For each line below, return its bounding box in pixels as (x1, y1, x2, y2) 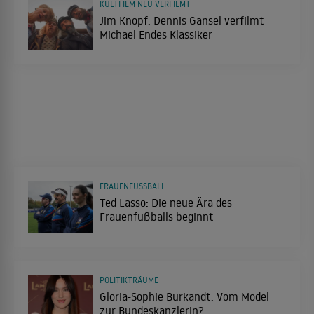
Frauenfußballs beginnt (100, 209, 214, 224)
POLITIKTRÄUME (100, 274, 158, 285)
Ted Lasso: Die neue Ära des (100, 195, 232, 210)
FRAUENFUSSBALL (100, 180, 161, 191)
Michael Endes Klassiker (100, 27, 212, 42)
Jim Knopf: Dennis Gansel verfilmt (100, 13, 264, 28)
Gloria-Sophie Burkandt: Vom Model (100, 289, 269, 303)
